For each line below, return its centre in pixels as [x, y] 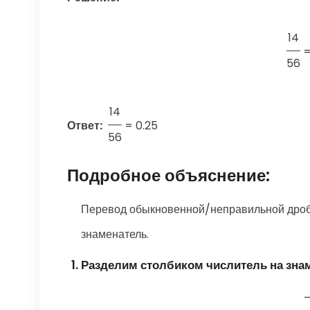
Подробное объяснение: [168, 176]
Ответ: [85, 126]
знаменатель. [115, 235]
